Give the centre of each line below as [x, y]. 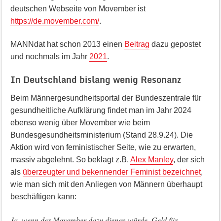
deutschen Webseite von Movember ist [78, 9]
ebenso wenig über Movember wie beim [80, 123]
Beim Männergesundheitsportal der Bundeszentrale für [106, 98]
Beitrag [137, 44]
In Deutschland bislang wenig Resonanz [95, 79]
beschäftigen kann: [43, 197]
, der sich [189, 160]
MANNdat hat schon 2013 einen [67, 44]
